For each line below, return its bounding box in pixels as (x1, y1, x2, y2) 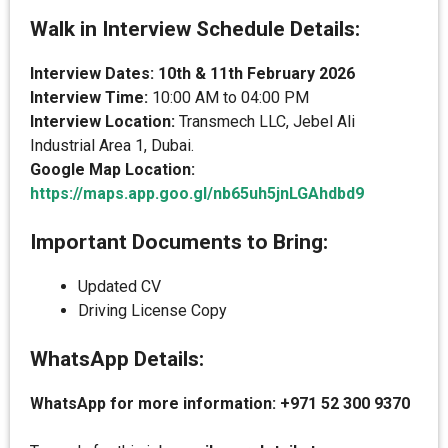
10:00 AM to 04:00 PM (148, 88, 309, 107)
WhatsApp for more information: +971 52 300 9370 (30, 394, 410, 413)
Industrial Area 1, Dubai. (30, 136, 194, 155)
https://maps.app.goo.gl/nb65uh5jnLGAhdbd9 (30, 184, 364, 203)
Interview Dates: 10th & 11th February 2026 (30, 64, 355, 83)
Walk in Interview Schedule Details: (30, 17, 360, 41)
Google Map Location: (30, 160, 195, 179)
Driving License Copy (78, 301, 227, 320)
